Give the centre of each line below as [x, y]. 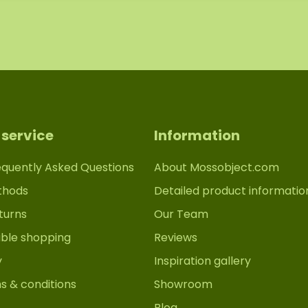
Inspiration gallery [202, 261]
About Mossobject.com [217, 167]
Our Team [181, 214]
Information [197, 135]
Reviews [176, 237]
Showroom [183, 284]
